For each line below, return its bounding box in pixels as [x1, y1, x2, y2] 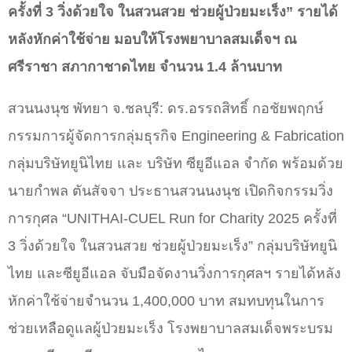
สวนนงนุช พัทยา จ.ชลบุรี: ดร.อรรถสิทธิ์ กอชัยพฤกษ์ [8, 101, 324, 117]
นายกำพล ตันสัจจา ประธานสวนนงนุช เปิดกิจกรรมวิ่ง [8, 183, 333, 200]
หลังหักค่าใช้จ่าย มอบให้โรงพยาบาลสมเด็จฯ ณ [8, 31, 297, 48]
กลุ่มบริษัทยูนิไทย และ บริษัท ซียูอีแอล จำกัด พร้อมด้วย [8, 156, 343, 172]
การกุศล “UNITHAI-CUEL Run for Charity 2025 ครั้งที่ [8, 211, 337, 227]
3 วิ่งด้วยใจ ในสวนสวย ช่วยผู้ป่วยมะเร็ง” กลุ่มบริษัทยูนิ [8, 238, 337, 255]
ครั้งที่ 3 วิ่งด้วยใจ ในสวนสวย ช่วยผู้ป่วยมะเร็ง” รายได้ [8, 4, 338, 20]
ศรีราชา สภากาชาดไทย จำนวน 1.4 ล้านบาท [8, 59, 282, 75]
